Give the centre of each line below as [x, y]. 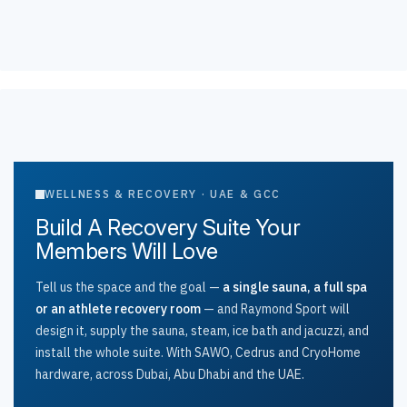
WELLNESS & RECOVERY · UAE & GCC [163, 194]
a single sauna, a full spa [295, 287]
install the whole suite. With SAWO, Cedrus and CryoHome [198, 352]
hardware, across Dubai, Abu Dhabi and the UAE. [170, 374]
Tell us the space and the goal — [129, 287]
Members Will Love [127, 251]
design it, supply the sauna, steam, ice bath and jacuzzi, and [202, 331]
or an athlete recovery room [118, 309]
